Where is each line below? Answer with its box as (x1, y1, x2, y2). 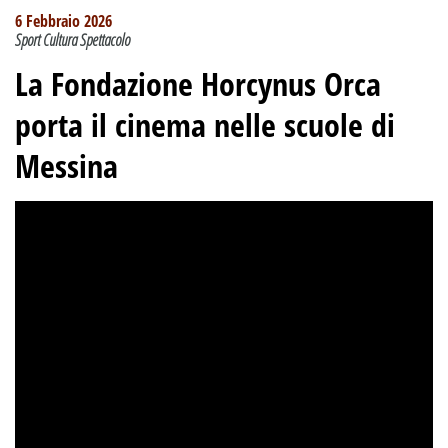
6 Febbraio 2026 (15, 9, 112, 32)
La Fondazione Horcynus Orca (15, 61, 381, 105)
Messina (15, 143, 118, 187)
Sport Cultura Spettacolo (15, 28, 130, 51)
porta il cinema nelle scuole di (15, 102, 395, 146)
